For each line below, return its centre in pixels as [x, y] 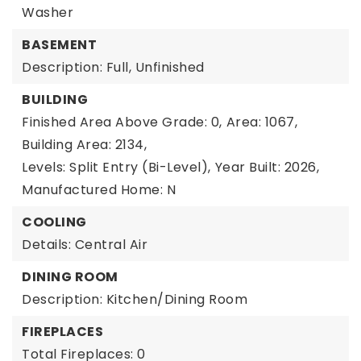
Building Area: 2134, [84, 145]
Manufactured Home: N [99, 190]
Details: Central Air [85, 245]
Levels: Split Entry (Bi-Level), [116, 167]
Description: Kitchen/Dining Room [135, 299]
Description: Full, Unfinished [113, 67]
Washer [48, 12]
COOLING [54, 222]
